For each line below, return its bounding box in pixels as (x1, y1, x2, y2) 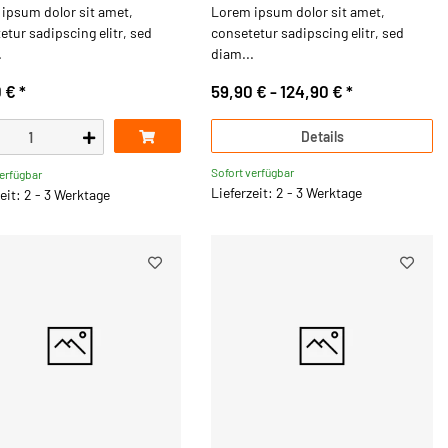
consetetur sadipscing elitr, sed (211, 23, 404, 41)
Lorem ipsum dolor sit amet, (211, 2, 385, 20)
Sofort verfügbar (211, 164, 294, 179)
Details (300, 127, 344, 145)
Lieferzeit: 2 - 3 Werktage (211, 183, 362, 201)
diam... (211, 44, 254, 62)
